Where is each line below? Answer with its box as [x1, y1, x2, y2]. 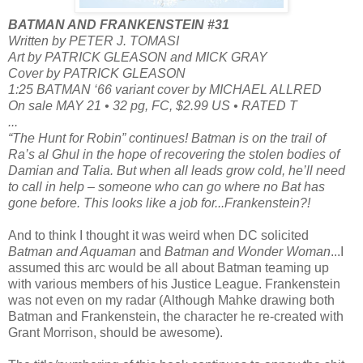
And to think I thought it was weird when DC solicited [8, 228, 309, 242]
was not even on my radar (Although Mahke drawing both [8, 293, 335, 307]
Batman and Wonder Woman [164, 244, 331, 258]
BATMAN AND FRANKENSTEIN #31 [8, 17, 229, 32]
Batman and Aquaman [8, 244, 136, 258]
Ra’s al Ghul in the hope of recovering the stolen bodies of [8, 147, 340, 161]
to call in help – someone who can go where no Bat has [8, 179, 325, 194]
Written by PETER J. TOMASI [8, 33, 179, 48]
